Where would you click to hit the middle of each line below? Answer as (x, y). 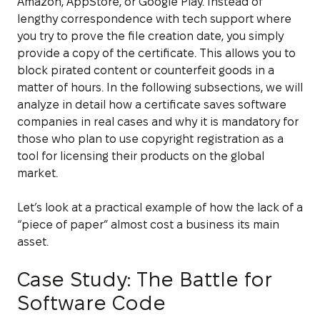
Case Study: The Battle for (145, 279)
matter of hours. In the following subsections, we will (160, 87)
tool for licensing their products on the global (141, 156)
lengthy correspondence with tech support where (154, 19)
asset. (33, 241)
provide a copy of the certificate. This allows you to (156, 53)
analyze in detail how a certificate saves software (152, 104)
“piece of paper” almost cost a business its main (148, 224)
